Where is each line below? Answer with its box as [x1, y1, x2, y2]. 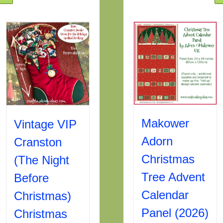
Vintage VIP [14, 117, 77, 131]
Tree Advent [141, 170, 206, 184]
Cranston [14, 135, 62, 149]
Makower [141, 116, 190, 130]
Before [14, 171, 49, 185]
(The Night [14, 153, 70, 167]
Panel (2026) [141, 206, 209, 220]
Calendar [141, 188, 189, 202]
